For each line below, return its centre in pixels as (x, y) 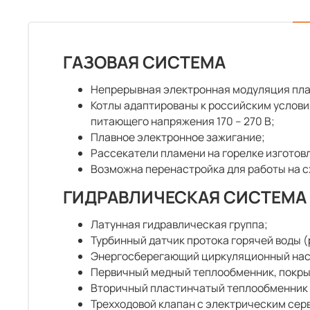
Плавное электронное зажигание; (178, 137)
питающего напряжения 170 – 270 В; (183, 121)
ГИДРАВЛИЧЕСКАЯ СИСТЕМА (185, 197)
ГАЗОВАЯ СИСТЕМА (144, 62)
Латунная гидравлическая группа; (179, 224)
